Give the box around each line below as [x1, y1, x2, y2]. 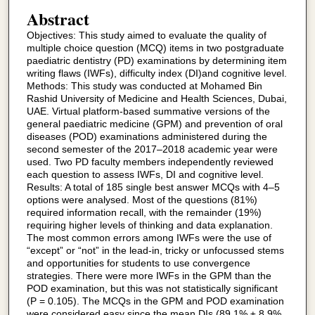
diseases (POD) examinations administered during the [26, 131, 267, 143]
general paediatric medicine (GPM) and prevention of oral [26, 118, 283, 130]
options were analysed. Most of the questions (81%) [26, 194, 257, 206]
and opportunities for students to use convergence [26, 257, 250, 269]
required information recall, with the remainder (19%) [26, 207, 262, 219]
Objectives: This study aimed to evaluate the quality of [26, 30, 266, 41]
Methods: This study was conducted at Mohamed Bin [26, 80, 262, 92]
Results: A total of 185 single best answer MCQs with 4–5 [26, 181, 280, 193]
